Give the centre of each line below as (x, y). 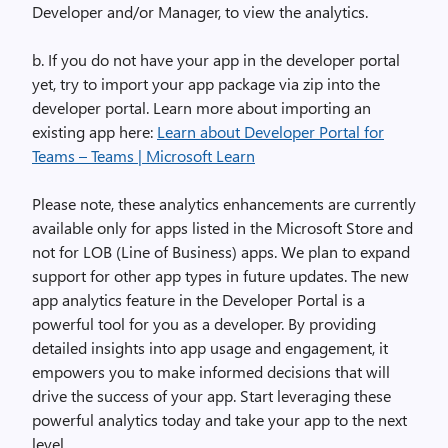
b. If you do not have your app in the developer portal (216, 59)
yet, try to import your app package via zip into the (206, 83)
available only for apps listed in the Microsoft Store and (222, 227)
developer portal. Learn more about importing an (201, 107)
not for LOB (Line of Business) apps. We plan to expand (221, 251)
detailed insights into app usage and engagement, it (210, 347)
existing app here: (94, 131)
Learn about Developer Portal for (270, 131)
